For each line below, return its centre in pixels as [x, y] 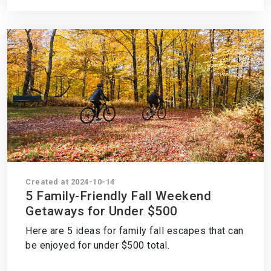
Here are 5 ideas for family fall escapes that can [135, 231]
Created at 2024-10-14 [70, 182]
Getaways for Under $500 [102, 211]
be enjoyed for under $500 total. [97, 245]
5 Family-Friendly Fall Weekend [118, 196]
